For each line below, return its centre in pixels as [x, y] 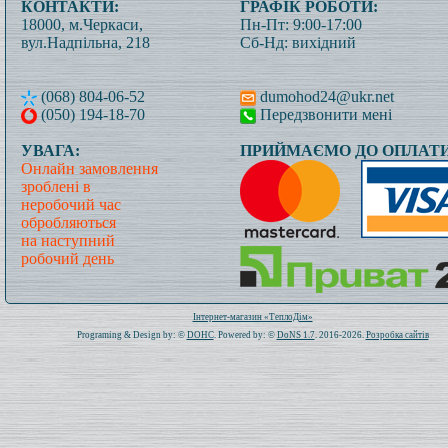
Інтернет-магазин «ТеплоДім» [252, 317]
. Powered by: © [245, 335]
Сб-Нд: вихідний [298, 42]
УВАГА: [50, 150]
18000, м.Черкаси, [82, 24]
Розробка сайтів [397, 335]
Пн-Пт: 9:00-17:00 [301, 24]
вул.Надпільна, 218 [85, 42]
